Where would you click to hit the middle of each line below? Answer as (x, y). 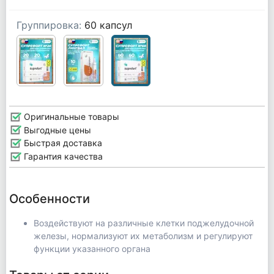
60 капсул (108, 25)
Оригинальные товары (70, 116)
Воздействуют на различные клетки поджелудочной (143, 223)
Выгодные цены (56, 130)
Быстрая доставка (61, 143)
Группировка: (49, 25)
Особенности (49, 198)
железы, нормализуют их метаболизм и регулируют (143, 235)
